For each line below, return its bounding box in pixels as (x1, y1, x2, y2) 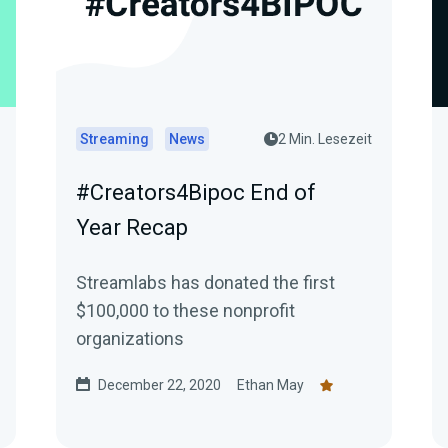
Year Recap (76, 215, 188, 240)
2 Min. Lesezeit (278, 131, 372, 147)
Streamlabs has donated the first (76, 272, 335, 293)
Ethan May (237, 377, 304, 393)
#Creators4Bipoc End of (76, 180, 316, 205)
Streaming (80, 131, 149, 147)
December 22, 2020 (98, 377, 221, 393)
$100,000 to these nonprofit (76, 300, 295, 321)
